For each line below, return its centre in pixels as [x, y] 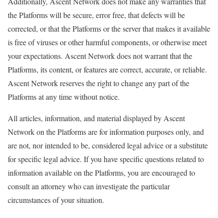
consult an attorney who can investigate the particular [89, 186]
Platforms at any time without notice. [64, 97]
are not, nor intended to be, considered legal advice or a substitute [108, 145]
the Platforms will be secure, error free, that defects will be [96, 15]
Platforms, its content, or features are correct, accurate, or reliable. [107, 69]
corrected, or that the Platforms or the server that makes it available [109, 28]
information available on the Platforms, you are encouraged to [101, 173]
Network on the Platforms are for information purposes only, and [106, 132]
